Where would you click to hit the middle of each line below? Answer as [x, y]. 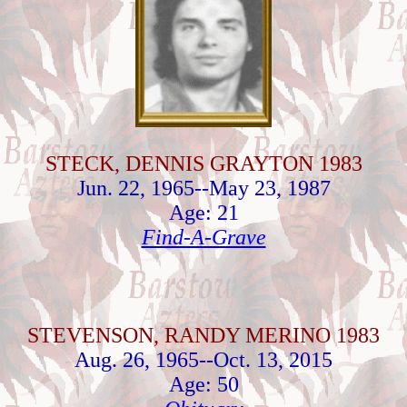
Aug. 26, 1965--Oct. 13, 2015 [203, 360]
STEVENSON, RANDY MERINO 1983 [203, 335]
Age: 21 [203, 213]
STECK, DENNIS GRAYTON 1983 [203, 164]
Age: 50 [203, 384]
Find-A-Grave [203, 237]
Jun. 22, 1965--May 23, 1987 [203, 188]
